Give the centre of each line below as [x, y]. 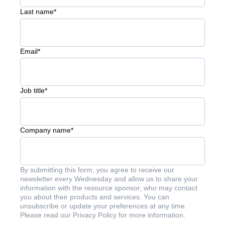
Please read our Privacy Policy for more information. [103, 215]
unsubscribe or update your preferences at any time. [103, 206]
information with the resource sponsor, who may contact [109, 188]
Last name [37, 11]
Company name [45, 130]
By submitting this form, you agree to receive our [97, 170]
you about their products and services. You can [95, 197]
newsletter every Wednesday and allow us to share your [109, 179]
